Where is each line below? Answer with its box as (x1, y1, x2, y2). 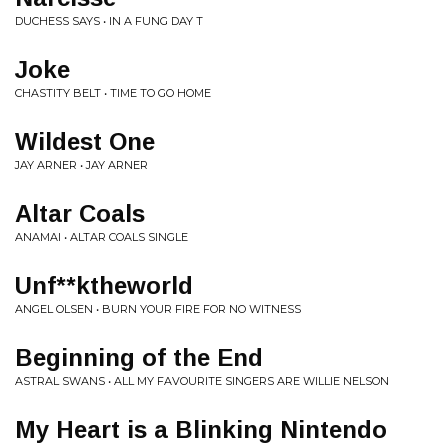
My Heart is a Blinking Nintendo (15, 416, 387, 443)
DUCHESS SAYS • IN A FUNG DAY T (15, 14, 203, 28)
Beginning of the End (15, 344, 263, 371)
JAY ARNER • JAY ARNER (15, 158, 148, 172)
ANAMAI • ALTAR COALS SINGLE (15, 230, 188, 244)
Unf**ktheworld (15, 272, 193, 299)
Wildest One (15, 128, 155, 155)
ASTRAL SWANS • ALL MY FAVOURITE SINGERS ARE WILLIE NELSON (15, 374, 389, 388)
